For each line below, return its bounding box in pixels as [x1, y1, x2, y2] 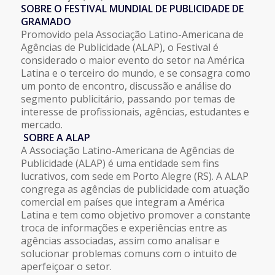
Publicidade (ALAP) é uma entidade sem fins [20, 156, 219, 170]
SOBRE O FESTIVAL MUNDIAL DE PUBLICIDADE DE [20, 1, 244, 15]
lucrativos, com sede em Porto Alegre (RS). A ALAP [20, 169, 249, 183]
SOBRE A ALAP [23, 130, 90, 144]
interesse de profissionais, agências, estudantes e [20, 104, 249, 118]
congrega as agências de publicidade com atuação [20, 182, 250, 196]
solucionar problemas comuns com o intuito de [20, 246, 237, 260]
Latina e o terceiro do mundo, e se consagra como [20, 66, 250, 80]
